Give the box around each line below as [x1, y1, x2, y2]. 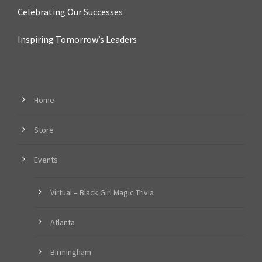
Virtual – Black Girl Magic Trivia [50, 187, 154, 198]
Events [34, 154, 58, 166]
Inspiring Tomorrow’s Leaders [18, 33, 137, 46]
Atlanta [50, 217, 75, 228]
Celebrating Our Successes [18, 6, 123, 18]
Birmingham [50, 247, 91, 258]
